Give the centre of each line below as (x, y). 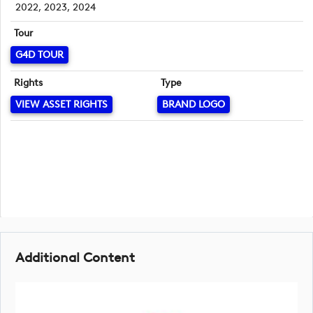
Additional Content (75, 257)
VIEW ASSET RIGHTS (61, 104)
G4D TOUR (39, 54)
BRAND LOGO (193, 104)
